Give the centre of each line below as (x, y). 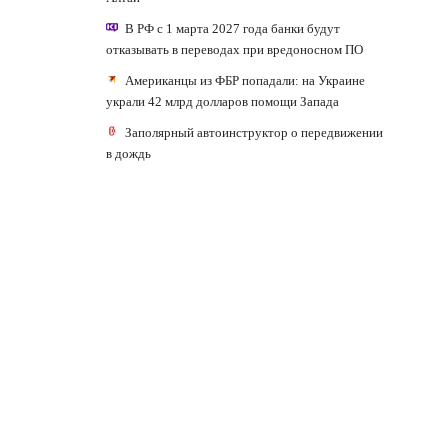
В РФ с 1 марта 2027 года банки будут (232, 28)
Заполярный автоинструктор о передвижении (254, 132)
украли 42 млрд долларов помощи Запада (222, 101)
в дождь (128, 153)
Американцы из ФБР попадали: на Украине (245, 80)
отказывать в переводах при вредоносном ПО (234, 49)
